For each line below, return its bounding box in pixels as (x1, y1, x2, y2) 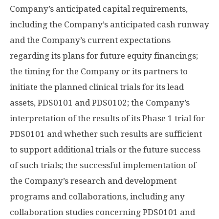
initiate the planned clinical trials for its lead (10, 82, 184, 92)
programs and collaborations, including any (10, 192, 185, 201)
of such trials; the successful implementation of (10, 160, 196, 170)
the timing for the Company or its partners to (10, 66, 188, 76)
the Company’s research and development (10, 176, 176, 186)
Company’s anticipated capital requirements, (10, 4, 188, 14)
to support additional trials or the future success (10, 145, 200, 154)
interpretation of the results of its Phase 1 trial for (10, 113, 205, 123)
